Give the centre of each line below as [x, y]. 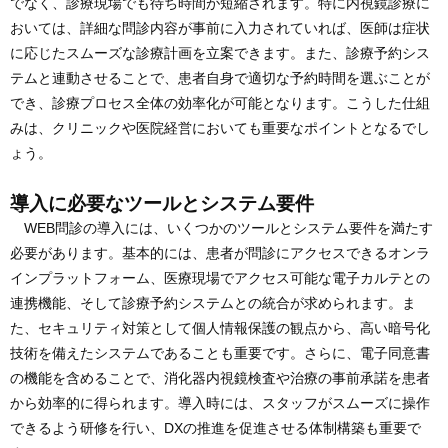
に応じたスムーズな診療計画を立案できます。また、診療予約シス [220, 53]
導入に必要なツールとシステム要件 [162, 203]
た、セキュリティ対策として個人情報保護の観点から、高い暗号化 [220, 328]
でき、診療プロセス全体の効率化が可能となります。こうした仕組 [220, 103]
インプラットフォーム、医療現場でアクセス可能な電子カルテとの [220, 278]
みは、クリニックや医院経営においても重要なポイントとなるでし [220, 128]
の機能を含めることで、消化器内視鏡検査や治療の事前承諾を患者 [220, 378]
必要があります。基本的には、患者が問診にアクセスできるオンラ [220, 253]
